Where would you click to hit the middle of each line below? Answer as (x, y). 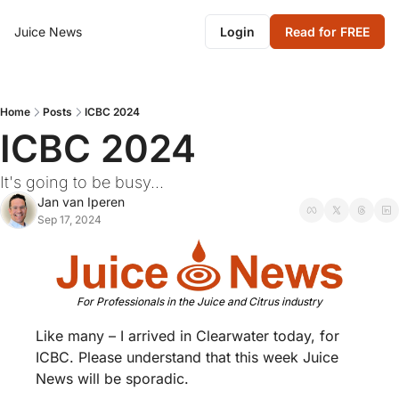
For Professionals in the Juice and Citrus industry (199, 302)
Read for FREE (327, 32)
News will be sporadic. (114, 379)
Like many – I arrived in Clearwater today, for (187, 336)
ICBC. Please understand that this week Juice (187, 358)
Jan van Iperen (81, 202)
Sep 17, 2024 (69, 220)
